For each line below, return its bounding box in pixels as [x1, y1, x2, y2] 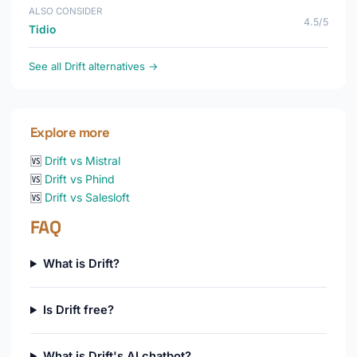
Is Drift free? [42, 303, 114, 317]
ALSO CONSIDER [29, 6, 102, 17]
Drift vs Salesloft [45, 190, 130, 204]
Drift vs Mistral [45, 154, 120, 167]
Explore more [30, 124, 110, 141]
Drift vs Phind [45, 172, 115, 186]
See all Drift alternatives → [29, 60, 159, 73]
